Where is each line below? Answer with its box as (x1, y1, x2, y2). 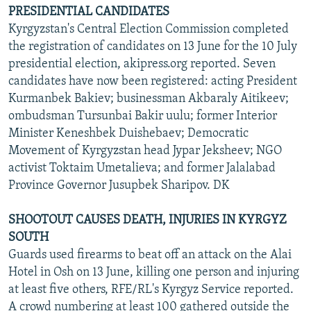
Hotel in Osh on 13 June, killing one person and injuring (8, 265, 299, 279)
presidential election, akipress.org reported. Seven (8, 57, 276, 71)
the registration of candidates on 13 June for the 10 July (8, 40, 297, 53)
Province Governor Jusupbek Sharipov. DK (8, 178, 230, 192)
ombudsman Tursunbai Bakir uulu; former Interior (8, 109, 277, 123)
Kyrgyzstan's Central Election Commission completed (8, 22, 289, 36)
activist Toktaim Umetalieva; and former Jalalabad (8, 161, 276, 175)
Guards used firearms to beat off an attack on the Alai (8, 248, 292, 262)
